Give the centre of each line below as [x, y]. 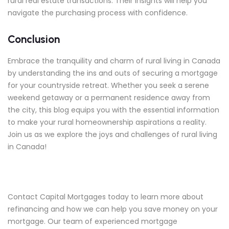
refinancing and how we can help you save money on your [113, 209]
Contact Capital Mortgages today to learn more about [106, 197]
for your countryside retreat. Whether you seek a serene [108, 85]
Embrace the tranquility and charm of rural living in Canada [114, 61]
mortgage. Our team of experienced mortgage [93, 221]
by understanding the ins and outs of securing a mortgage [113, 73]
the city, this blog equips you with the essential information [113, 110]
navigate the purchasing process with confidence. [98, 13]
